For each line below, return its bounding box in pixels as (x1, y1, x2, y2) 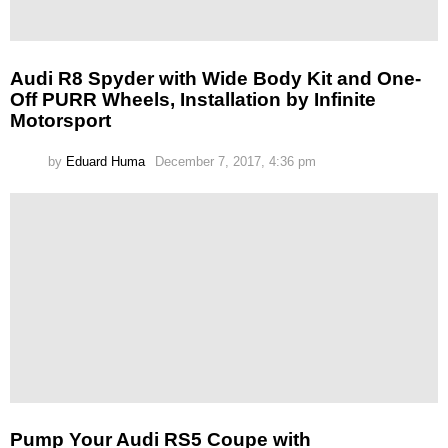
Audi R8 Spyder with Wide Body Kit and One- (10, 67, 421, 89)
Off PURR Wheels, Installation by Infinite (10, 88, 376, 110)
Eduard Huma (66, 153, 145, 169)
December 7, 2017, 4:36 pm (155, 153, 316, 169)
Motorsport (10, 109, 111, 131)
